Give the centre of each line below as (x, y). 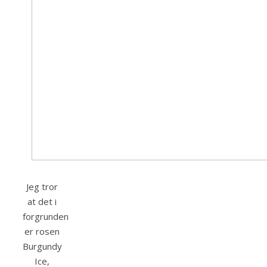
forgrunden (46, 217)
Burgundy (42, 246)
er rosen (42, 232)
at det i (42, 202)
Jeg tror (42, 187)
